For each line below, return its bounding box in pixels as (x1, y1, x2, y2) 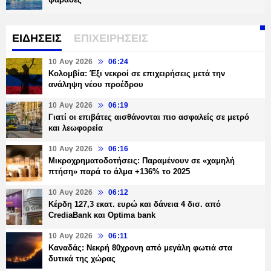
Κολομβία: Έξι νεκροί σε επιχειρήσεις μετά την (48, 69, 225, 79)
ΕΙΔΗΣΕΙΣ (12, 32, 62, 45)
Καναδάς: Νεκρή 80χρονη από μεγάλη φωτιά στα (48, 243, 232, 253)
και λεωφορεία (48, 123, 103, 133)
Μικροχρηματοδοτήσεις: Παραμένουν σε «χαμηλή (48, 156, 235, 166)
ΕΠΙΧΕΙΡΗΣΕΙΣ (74, 32, 148, 45)
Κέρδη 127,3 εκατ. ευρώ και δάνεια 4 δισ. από (48, 200, 221, 209)
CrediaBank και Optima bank (48, 211, 155, 220)
